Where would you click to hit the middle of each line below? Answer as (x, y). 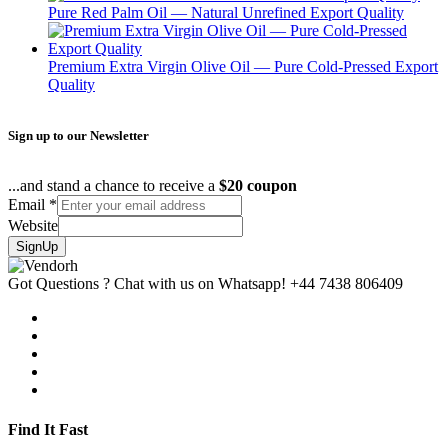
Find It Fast (48, 429)
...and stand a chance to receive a (113, 186)
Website (33, 226)
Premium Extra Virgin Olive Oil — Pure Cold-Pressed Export (243, 67)
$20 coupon (258, 186)
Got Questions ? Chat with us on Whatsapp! (147, 284)
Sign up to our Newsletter (78, 136)
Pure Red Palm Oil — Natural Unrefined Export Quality (226, 13)
